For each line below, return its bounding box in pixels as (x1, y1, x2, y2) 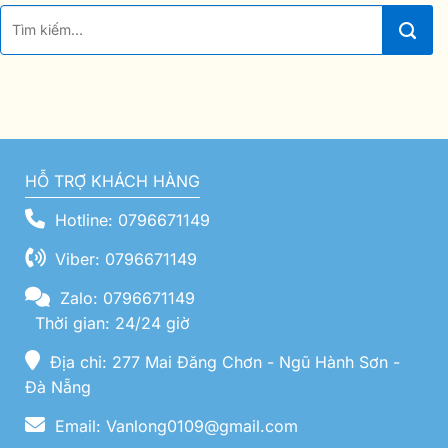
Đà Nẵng (25, 376, 91, 397)
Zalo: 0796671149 (55, 287, 195, 308)
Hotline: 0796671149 (50, 209, 210, 230)
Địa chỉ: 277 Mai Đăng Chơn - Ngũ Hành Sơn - (45, 351, 400, 372)
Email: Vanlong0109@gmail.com (50, 415, 298, 436)
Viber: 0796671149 (50, 248, 197, 269)
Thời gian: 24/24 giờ (30, 312, 190, 333)
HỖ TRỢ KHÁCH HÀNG (25, 170, 200, 191)
